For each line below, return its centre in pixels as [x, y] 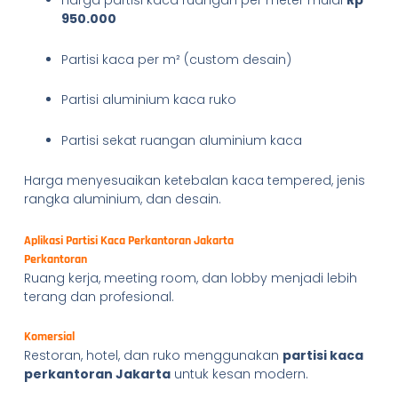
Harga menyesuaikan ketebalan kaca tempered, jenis [194, 180]
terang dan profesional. [99, 296]
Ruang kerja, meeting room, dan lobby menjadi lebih [190, 278]
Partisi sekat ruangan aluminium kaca [181, 140]
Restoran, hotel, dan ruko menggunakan [153, 355]
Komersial [49, 337]
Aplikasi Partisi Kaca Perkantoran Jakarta [128, 240]
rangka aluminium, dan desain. [122, 199]
